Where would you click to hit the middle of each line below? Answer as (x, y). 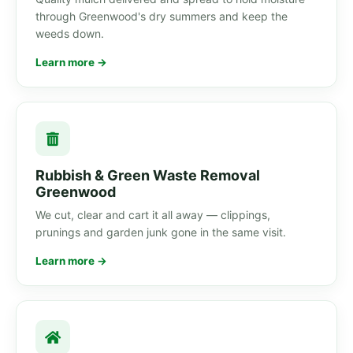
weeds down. (70, 34)
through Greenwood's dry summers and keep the (162, 17)
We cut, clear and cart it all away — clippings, (153, 215)
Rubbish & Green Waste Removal (148, 176)
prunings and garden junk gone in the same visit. (161, 232)
